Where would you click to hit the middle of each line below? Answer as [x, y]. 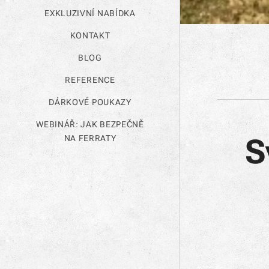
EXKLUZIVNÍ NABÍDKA [90, 13]
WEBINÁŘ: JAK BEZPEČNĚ [90, 124]
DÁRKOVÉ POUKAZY [90, 102]
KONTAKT [90, 35]
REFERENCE [90, 80]
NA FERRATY [90, 138]
